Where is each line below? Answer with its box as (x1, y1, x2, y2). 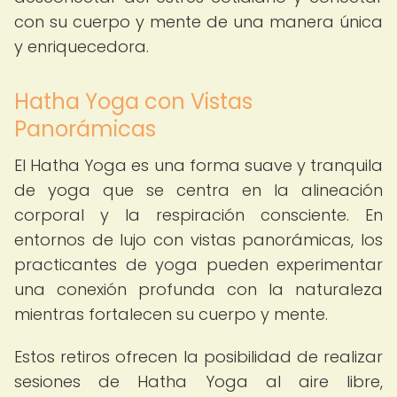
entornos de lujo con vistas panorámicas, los (14, 229, 383, 251)
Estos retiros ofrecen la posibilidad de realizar (14, 346, 383, 368)
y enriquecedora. (14, 35, 149, 58)
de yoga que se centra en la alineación (14, 179, 383, 201)
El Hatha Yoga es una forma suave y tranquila (14, 154, 383, 176)
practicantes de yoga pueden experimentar (14, 253, 383, 276)
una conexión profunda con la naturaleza (14, 278, 383, 300)
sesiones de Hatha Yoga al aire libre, (14, 370, 383, 393)
